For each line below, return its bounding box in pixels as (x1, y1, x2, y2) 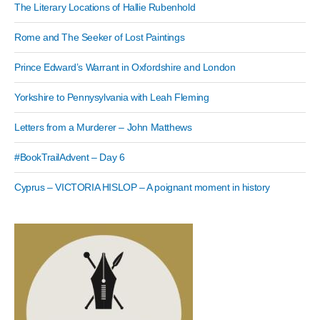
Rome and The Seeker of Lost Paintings (14, 31, 185, 44)
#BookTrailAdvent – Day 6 (14, 151, 125, 164)
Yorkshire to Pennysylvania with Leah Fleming (14, 91, 209, 104)
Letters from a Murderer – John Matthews (14, 121, 192, 134)
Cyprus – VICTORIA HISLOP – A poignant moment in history (14, 181, 270, 194)
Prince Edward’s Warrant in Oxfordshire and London (14, 61, 236, 74)
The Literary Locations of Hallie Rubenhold (14, 1, 196, 14)
